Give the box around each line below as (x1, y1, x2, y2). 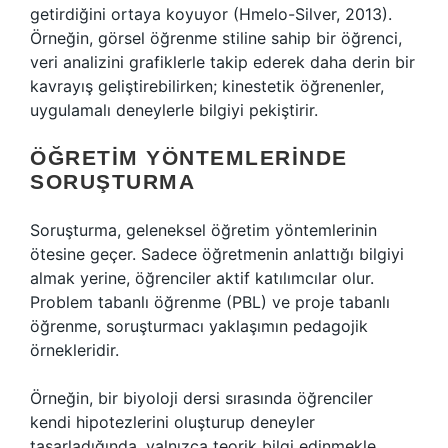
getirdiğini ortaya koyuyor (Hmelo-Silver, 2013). (30, 4, 392, 24)
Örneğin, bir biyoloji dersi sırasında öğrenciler (30, 388, 373, 408)
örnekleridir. (30, 340, 119, 360)
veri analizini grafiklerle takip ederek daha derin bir (30, 52, 415, 72)
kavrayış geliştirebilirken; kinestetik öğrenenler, (30, 76, 384, 96)
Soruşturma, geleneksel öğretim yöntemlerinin (30, 220, 377, 240)
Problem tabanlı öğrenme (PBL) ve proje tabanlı (30, 292, 390, 312)
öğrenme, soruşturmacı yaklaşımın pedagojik (30, 316, 368, 336)
